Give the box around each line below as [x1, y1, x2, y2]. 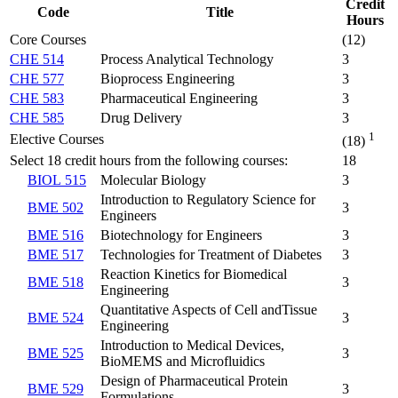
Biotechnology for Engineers [100, 227, 262, 243]
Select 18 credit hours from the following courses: [10, 152, 288, 168]
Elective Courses [10, 131, 104, 147]
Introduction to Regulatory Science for [100, 191, 315, 207]
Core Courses [10, 31, 86, 47]
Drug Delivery [100, 109, 182, 125]
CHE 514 [10, 51, 64, 67]
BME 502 [28, 199, 84, 215]
